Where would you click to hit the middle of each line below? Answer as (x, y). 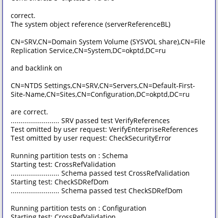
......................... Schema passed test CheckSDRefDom (97, 191)
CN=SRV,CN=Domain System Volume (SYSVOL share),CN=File (108, 42)
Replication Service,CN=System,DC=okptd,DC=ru (88, 50)
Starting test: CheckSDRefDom (60, 182)
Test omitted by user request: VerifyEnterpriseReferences (104, 129)
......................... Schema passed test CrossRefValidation (100, 173)
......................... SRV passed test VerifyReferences (90, 120)
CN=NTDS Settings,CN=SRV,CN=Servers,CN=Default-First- (103, 85)
